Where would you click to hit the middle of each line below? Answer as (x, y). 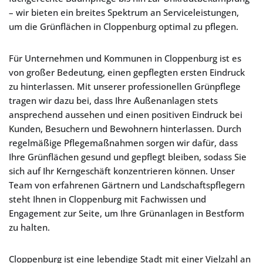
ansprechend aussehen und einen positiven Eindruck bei (126, 114)
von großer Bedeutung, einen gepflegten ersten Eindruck (127, 72)
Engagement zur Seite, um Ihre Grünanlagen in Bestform (127, 213)
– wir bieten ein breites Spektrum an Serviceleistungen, (124, 12)
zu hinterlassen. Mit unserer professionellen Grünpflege (125, 86)
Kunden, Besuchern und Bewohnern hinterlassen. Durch (125, 129)
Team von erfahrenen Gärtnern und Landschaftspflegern (127, 185)
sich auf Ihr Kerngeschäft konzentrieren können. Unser (122, 171)
